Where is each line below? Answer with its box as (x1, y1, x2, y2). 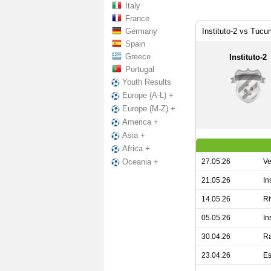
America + (122, 117, 158, 127)
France (125, 14, 149, 23)
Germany (125, 27, 157, 36)
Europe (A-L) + (122, 91, 174, 100)
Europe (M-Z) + (122, 104, 175, 114)
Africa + (122, 144, 150, 154)
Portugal (125, 65, 154, 74)
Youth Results (122, 77, 171, 87)
